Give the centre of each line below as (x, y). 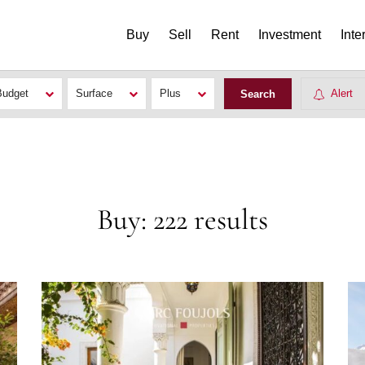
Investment (290, 35)
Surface (94, 93)
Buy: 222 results (182, 220)
